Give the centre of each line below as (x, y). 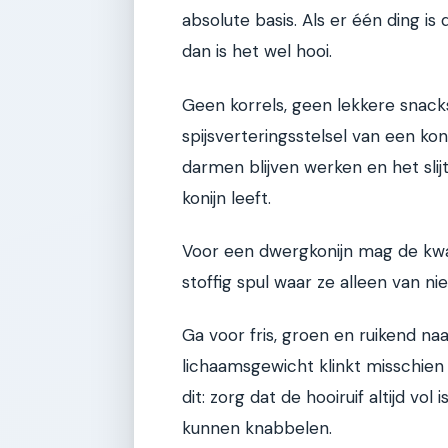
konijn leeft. (226, 197)
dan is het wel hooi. (257, 51)
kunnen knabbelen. (257, 428)
